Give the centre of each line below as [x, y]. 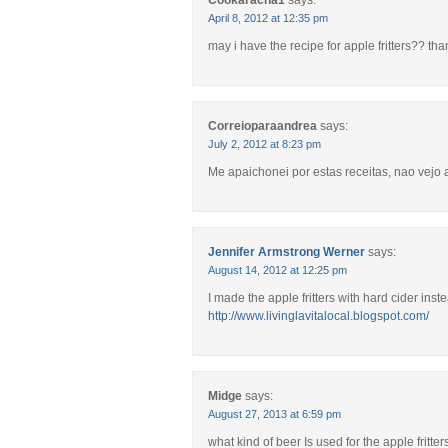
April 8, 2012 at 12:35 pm [268, 18]
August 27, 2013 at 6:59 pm [274, 414]
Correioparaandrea [262, 126]
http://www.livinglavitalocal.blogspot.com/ [318, 316]
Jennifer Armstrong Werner [286, 252]
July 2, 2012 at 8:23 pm [264, 144]
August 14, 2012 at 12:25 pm [277, 270]
